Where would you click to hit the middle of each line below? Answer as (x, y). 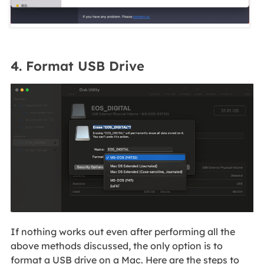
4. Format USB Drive (77, 66)
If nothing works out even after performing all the (123, 232)
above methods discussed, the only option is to (116, 246)
